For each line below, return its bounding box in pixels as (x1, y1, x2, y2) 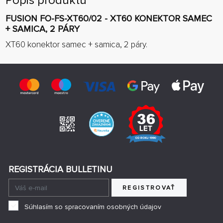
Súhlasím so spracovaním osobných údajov (24, 203, 161, 212)
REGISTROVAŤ (122, 184, 176, 192)
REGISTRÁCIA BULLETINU (8, 164, 112, 175)
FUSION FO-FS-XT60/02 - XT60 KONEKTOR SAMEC (5, 13, 212, 24)
